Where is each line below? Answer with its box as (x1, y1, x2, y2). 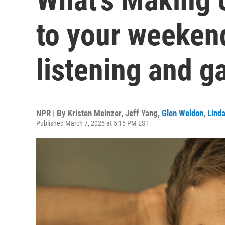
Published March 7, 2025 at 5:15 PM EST (36, 119, 149, 127)
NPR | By (36, 108, 68, 118)
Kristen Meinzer (68, 108, 121, 118)
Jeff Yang (125, 108, 158, 118)
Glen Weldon (162, 108, 203, 118)
